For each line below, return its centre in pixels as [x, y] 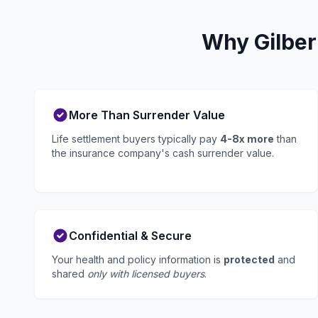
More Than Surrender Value [147, 115]
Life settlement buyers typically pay [136, 139]
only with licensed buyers [146, 274]
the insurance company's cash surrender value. [163, 153]
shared [70, 274]
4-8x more [247, 139]
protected [249, 259]
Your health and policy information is [138, 259]
